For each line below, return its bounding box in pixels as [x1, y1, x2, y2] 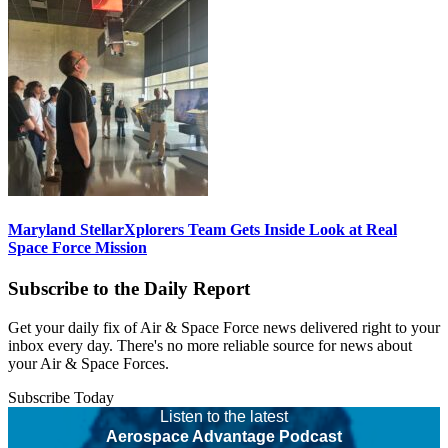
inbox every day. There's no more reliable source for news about [8, 336, 412, 354]
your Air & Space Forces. [8, 354, 169, 372]
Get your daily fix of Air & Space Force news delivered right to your [8, 318, 440, 336]
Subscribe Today [8, 388, 114, 406]
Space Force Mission [8, 238, 147, 256]
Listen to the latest [160, 407, 288, 425]
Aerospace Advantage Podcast [106, 427, 342, 445]
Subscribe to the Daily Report [8, 278, 250, 300]
